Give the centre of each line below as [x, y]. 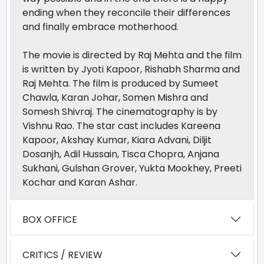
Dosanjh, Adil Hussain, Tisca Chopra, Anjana [121, 154]
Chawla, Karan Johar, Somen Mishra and [116, 98]
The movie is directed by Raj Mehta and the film [132, 55]
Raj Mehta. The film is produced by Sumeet [121, 84]
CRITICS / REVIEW [62, 255]
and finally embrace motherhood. [100, 27]
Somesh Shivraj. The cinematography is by [120, 112]
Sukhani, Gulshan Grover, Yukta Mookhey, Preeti [132, 169]
